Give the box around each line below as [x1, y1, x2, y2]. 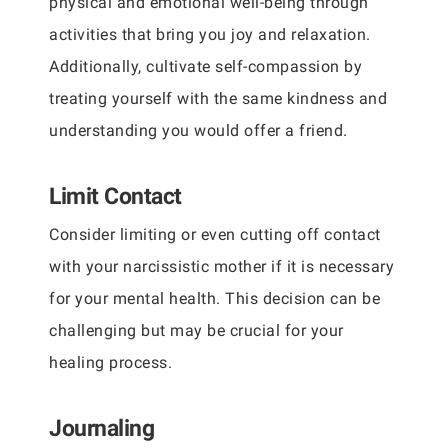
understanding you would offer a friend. [49, 121, 348, 140]
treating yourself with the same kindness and [49, 89, 387, 108]
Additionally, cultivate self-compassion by [49, 57, 362, 76]
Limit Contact [49, 183, 182, 209]
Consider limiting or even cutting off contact [49, 225, 381, 244]
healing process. [49, 353, 172, 372]
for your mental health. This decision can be [49, 289, 380, 308]
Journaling [49, 415, 154, 441]
